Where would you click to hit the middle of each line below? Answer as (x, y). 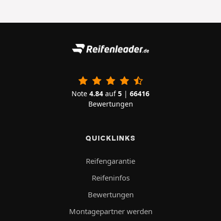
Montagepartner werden (110, 211)
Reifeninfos (110, 177)
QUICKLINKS (110, 138)
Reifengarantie (110, 161)
